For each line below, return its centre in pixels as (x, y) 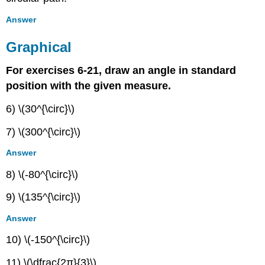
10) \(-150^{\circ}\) (48, 240)
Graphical (39, 47)
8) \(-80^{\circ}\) (42, 174)
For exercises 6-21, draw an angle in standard (121, 71)
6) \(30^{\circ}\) (41, 109)
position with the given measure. (89, 86)
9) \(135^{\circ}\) (43, 197)
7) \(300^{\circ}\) (43, 132)
